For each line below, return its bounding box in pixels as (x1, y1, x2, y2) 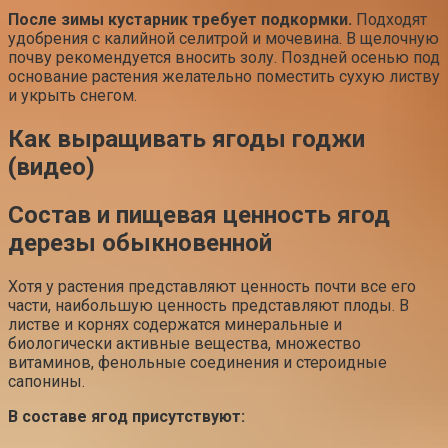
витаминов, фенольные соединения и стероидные (8, 353, 387, 373)
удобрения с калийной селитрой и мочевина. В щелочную (8, 29, 439, 49)
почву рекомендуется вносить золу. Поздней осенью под (8, 48, 440, 68)
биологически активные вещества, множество (8, 334, 361, 354)
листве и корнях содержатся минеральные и (8, 315, 342, 335)
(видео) (8, 153, 95, 182)
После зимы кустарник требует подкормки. (8, 10, 352, 30)
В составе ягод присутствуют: (8, 407, 245, 427)
